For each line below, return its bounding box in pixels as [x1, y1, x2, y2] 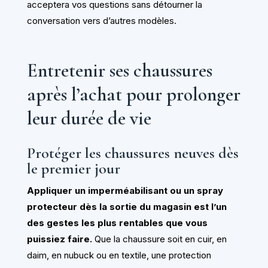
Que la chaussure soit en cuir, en [92, 233, 227, 245]
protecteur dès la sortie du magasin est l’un [26, 200, 227, 212]
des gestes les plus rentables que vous [26, 217, 208, 229]
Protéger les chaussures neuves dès [26, 143, 239, 162]
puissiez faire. [26, 233, 92, 245]
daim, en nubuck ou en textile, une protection [26, 249, 211, 261]
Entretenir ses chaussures [26, 59, 212, 83]
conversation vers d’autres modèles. [26, 15, 176, 27]
